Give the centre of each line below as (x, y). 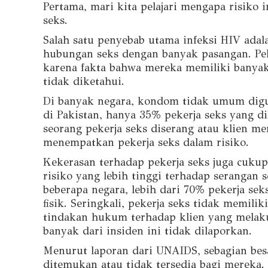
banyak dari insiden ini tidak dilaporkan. (147, 231)
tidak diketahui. (84, 81)
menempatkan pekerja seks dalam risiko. (146, 142)
